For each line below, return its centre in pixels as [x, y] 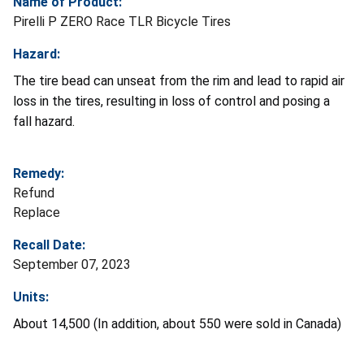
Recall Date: [49, 245]
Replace [37, 212]
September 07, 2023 [72, 264]
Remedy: [39, 173]
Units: [31, 297]
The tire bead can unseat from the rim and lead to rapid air [179, 80]
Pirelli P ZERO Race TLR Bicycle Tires [122, 21]
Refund [34, 193]
